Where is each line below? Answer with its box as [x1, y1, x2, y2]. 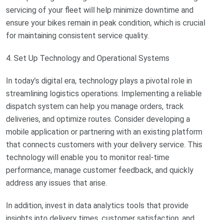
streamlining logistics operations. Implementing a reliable [6, 89, 202, 99]
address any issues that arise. [6, 178, 107, 188]
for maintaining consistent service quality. [6, 31, 149, 41]
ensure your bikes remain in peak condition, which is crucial [6, 18, 205, 28]
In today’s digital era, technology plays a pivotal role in [6, 76, 192, 86]
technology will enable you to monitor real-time [6, 153, 169, 163]
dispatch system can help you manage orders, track [6, 102, 184, 111]
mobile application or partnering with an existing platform [6, 127, 202, 137]
